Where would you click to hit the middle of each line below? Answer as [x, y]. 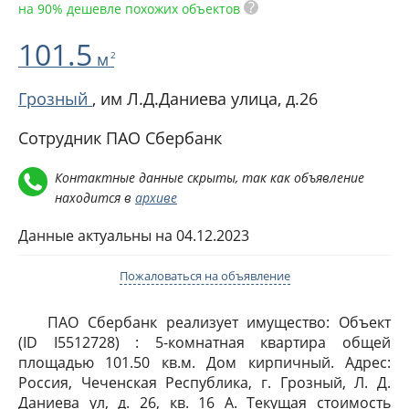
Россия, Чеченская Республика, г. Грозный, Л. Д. [204, 383]
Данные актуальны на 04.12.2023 [134, 236]
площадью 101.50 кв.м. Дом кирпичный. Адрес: [204, 362]
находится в [95, 198]
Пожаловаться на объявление [204, 276]
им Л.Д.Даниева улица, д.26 [209, 99]
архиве [156, 198]
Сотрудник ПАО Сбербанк [120, 138]
